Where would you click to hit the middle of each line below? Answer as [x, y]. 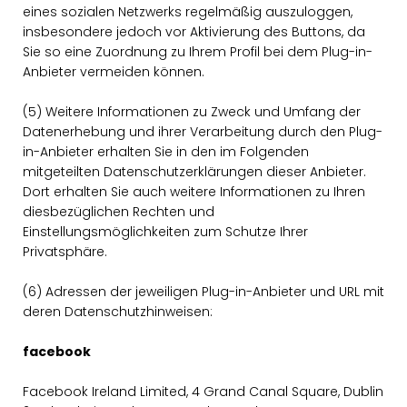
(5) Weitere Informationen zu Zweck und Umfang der [192, 112]
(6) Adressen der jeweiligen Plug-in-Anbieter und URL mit [203, 292]
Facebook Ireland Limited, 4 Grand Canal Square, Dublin [203, 392]
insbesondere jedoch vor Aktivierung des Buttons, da [194, 32]
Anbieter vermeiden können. [114, 72]
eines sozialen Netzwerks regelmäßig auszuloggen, [188, 12]
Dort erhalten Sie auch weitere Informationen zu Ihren [194, 192]
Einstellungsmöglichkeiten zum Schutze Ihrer [165, 232]
